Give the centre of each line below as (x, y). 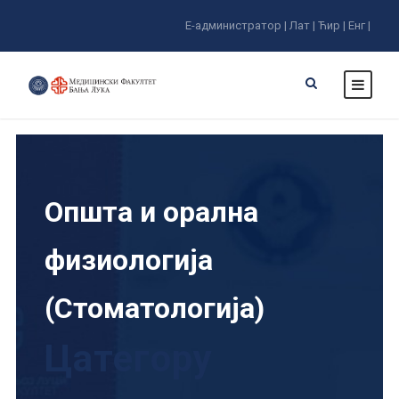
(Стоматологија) (155, 308)
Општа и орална (151, 212)
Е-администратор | (236, 25)
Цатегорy (129, 358)
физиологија (129, 260)
